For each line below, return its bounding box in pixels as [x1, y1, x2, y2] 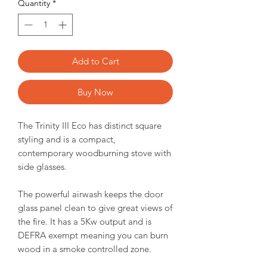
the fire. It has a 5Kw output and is [18, 216, 151, 228]
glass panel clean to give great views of [18, 202, 172, 214]
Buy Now [77, 86, 113, 98]
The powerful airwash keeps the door [18, 188, 163, 200]
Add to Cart [72, 55, 119, 67]
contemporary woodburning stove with [18, 147, 171, 159]
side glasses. [18, 161, 67, 173]
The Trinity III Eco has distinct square [18, 120, 162, 132]
